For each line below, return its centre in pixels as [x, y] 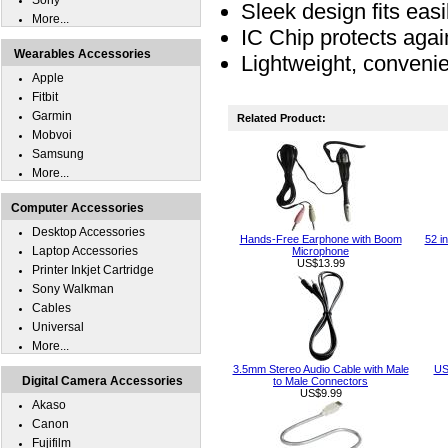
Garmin [52, 116]
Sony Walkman [73, 289]
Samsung [58, 154]
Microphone [320, 251]
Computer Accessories [77, 208]
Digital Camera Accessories [102, 381]
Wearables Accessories [82, 54]
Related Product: [277, 118]
